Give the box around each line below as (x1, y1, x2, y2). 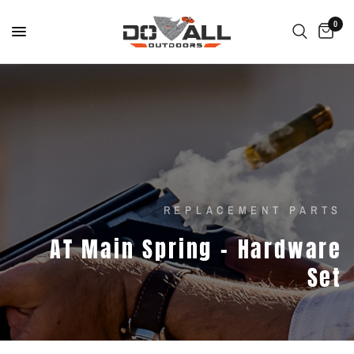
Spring (142, 232, 213, 265)
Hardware (237, 232, 342, 265)
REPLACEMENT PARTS (163, 202, 342, 217)
